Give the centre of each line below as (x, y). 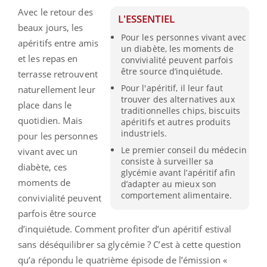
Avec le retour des (55, 12)
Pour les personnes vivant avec (183, 37)
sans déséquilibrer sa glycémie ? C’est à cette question (130, 244)
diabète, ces (43, 167)
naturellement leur (57, 89)
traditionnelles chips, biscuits (180, 111)
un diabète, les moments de (177, 48)
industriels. (144, 133)
